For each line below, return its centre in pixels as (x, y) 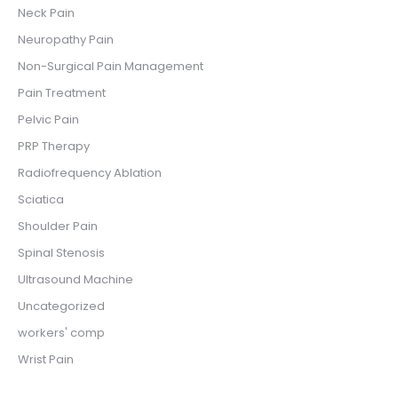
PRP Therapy (54, 147)
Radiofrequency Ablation (90, 173)
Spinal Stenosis (61, 253)
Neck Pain (46, 13)
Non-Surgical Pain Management (111, 67)
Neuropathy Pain (66, 40)
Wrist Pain (46, 360)
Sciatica (41, 200)
